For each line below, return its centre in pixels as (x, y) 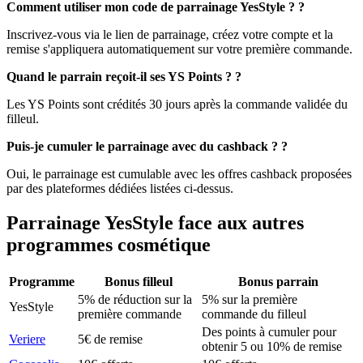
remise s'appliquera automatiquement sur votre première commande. (179, 49)
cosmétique (164, 245)
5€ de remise (110, 340)
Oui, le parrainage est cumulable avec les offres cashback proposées (179, 174)
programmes (62, 245)
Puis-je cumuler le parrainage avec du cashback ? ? (147, 147)
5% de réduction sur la (135, 300)
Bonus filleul (138, 282)
